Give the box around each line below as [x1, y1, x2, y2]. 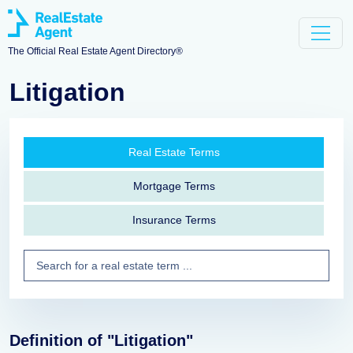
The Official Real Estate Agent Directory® [8, 46, 183, 58]
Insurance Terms [132, 214, 216, 226]
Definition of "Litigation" [9, 332, 193, 349]
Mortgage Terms [132, 180, 215, 192]
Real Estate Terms [128, 146, 220, 158]
